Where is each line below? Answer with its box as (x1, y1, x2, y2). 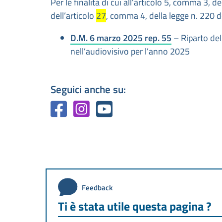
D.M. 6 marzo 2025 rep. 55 (70, 31, 171, 45)
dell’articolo (51, 9, 96, 23)
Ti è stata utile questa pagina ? (58, 197, 212, 215)
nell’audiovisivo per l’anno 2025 (70, 45, 190, 58)
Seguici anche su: (51, 81, 126, 98)
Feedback (82, 181, 113, 193)
